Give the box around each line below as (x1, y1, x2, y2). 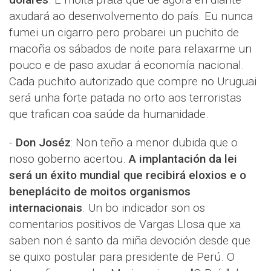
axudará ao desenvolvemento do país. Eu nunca (9, 9, 253, 23)
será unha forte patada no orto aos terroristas (9, 91, 241, 105)
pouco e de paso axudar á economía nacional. (9, 58, 244, 72)
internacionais (9, 201, 82, 215)
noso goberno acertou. (9, 152, 129, 166)
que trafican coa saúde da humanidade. (9, 107, 209, 121)
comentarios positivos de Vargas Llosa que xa (9, 217, 241, 231)
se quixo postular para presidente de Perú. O (9, 250, 235, 264)
